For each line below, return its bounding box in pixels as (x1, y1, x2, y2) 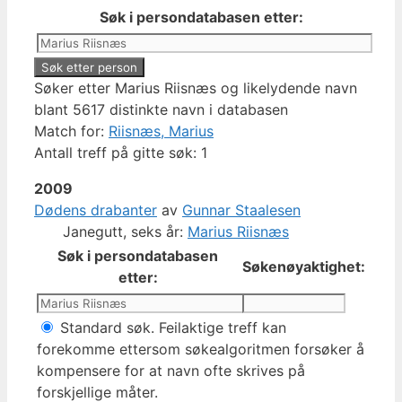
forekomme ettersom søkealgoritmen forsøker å (37, 339, 364, 358)
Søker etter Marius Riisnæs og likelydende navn (34, 78, 357, 97)
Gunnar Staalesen (182, 200, 301, 219)
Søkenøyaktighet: (242, 257, 365, 275)
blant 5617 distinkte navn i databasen (34, 100, 288, 118)
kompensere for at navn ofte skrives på (37, 361, 305, 380)
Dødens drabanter (34, 200, 157, 219)
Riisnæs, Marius (109, 121, 214, 140)
